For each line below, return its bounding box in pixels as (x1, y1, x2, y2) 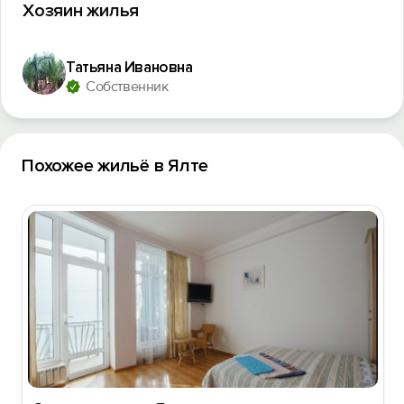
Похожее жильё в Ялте (22, 155, 209, 177)
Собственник (86, 78, 169, 96)
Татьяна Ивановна (66, 58, 193, 77)
